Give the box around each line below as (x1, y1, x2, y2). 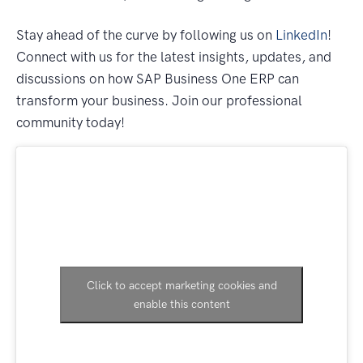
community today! (16, 113, 125, 130)
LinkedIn (275, 26, 327, 43)
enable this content (133, 297, 230, 312)
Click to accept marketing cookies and (86, 279, 277, 293)
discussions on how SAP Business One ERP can (16, 70, 299, 87)
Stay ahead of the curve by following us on (16, 26, 275, 43)
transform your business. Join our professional (16, 92, 302, 109)
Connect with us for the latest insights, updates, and (16, 48, 331, 65)
